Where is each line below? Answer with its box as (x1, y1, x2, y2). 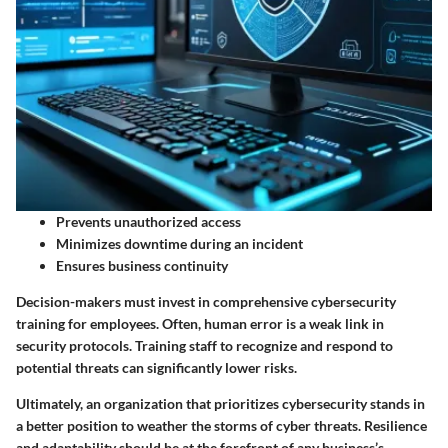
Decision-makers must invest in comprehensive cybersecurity (16, 292, 396, 310)
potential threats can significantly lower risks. (16, 358, 297, 376)
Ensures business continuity (56, 256, 228, 274)
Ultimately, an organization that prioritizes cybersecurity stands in (16, 394, 425, 412)
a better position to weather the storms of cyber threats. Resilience (16, 416, 427, 434)
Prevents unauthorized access (56, 212, 241, 230)
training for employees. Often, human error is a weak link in (16, 314, 384, 332)
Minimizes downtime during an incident (56, 234, 303, 252)
